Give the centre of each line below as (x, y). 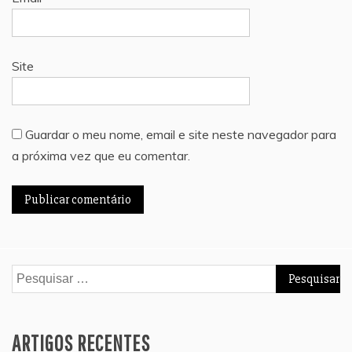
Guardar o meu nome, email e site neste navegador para (181, 134)
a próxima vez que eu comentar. (101, 155)
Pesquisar (38, 274)
